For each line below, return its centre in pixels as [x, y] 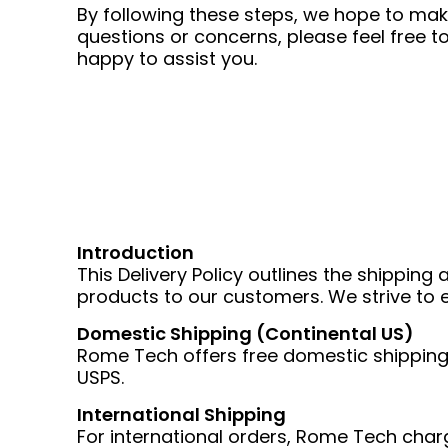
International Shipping [181, 414]
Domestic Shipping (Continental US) [245, 333]
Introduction [135, 252]
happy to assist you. [167, 58]
